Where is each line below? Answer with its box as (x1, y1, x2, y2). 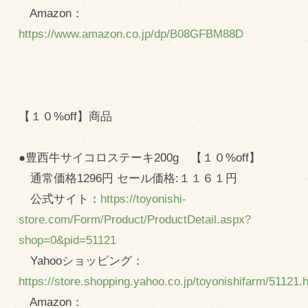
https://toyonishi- (100, 192, 186, 206)
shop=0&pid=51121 (18, 233, 116, 247)
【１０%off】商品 (18, 109, 112, 123)
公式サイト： (18, 192, 100, 206)
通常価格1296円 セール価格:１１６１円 (18, 171, 237, 185)
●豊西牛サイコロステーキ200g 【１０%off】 (18, 151, 261, 164)
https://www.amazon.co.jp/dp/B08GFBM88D (18, 27, 243, 41)
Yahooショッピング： (18, 254, 144, 267)
